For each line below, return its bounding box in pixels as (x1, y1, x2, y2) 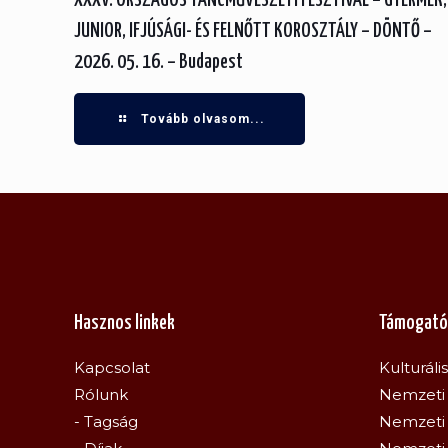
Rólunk (74, 385, 129, 404)
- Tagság (74, 412, 139, 431)
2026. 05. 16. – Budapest (74, 53, 244, 72)
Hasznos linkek (74, 314, 176, 333)
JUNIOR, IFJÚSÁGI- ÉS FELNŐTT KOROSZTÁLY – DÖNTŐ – (74, 22, 433, 41)
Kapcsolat (74, 358, 151, 377)
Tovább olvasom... (140, 112, 265, 126)
